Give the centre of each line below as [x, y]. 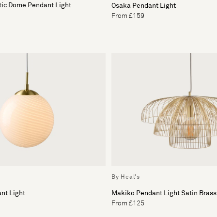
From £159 [128, 16]
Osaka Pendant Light [144, 6]
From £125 [128, 204]
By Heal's [126, 178]
